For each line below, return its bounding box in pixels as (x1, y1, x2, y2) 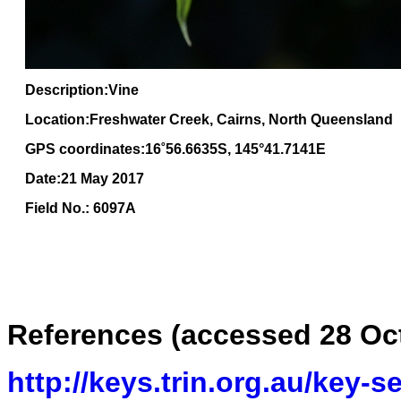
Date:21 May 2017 (25, 171, 144, 186)
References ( (7, 319, 181, 351)
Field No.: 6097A (25, 200, 136, 216)
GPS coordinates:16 (25, 141, 161, 157)
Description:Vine (25, 82, 139, 98)
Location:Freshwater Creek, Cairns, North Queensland (25, 112, 393, 127)
